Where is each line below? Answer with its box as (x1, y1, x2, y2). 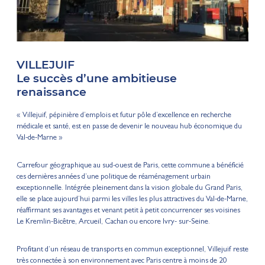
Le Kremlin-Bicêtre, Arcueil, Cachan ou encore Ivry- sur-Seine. (16, 218, 210, 226)
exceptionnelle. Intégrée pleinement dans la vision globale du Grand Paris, (16, 184, 243, 192)
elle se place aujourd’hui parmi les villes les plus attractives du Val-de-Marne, (16, 195, 248, 203)
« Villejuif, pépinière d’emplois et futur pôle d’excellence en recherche (16, 111, 231, 119)
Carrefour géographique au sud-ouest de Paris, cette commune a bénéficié (16, 161, 244, 170)
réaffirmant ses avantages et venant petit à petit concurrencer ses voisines (16, 206, 240, 215)
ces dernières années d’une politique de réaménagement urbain (16, 173, 211, 181)
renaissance (16, 85, 87, 99)
